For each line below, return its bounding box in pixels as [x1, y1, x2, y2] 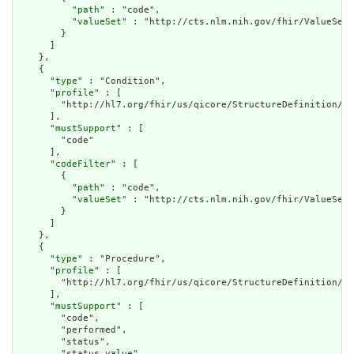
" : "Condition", [77, 76, 166, 87]
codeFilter [55, 159, 111, 170]
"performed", [17, 325, 127, 336]
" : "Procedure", [77, 254, 166, 265]
